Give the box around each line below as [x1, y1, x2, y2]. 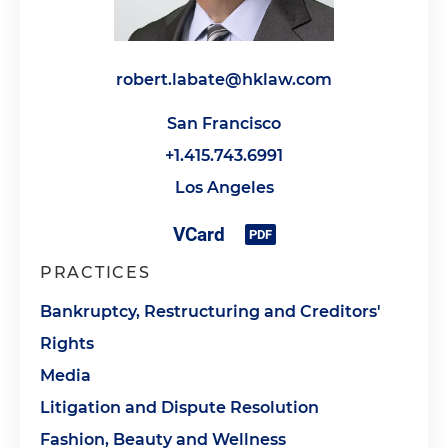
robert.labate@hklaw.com [116, 70, 332, 89]
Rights [40, 334, 94, 353]
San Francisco [167, 114, 281, 133]
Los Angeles [174, 178, 274, 197]
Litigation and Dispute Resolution [40, 398, 319, 417]
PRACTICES [40, 263, 151, 282]
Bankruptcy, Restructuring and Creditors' [40, 302, 381, 321]
